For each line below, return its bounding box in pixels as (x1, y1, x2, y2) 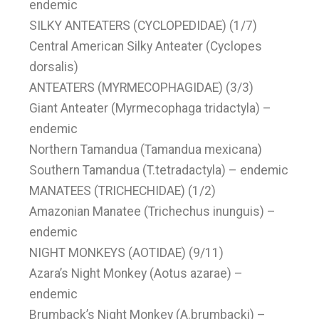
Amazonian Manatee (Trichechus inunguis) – (29, 204, 276, 219)
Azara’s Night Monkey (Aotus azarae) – (29, 266, 244, 281)
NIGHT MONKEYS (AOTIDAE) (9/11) (29, 246, 224, 260)
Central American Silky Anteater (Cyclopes (29, 39, 263, 53)
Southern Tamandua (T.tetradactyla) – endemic (29, 163, 289, 177)
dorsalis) (29, 60, 79, 74)
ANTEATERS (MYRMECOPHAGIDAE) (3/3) (29, 80, 254, 95)
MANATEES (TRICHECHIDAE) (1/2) (29, 184, 216, 198)
